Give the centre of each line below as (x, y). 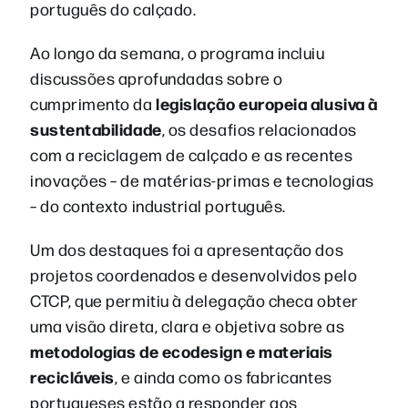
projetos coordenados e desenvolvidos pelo (194, 274)
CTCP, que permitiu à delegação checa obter (194, 300)
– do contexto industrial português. (158, 205)
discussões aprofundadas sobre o (157, 77)
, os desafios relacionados (259, 128)
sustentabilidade (96, 128)
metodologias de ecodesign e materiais (182, 351)
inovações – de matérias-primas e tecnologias (202, 179)
